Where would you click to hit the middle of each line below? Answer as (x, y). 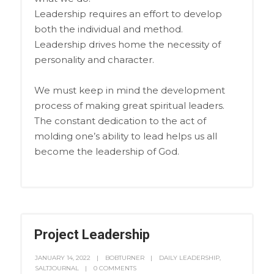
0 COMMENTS (115, 268)
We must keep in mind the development (129, 90)
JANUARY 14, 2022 (62, 257)
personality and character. (94, 59)
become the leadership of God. (106, 151)
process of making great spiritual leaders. (129, 105)
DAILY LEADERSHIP (189, 257)
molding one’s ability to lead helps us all (125, 136)
